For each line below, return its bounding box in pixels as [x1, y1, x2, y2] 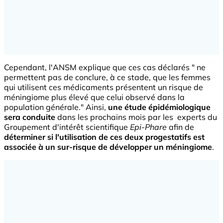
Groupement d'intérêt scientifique [4, 121, 130, 132]
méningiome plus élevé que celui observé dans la [4, 92, 185, 102]
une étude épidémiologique [108, 102, 211, 112]
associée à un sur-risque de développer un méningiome [4, 141, 212, 152]
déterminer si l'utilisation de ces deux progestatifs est [4, 131, 205, 142]
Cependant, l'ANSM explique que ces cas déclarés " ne [4, 62, 206, 72]
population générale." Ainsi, [4, 102, 108, 112]
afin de [167, 121, 194, 132]
